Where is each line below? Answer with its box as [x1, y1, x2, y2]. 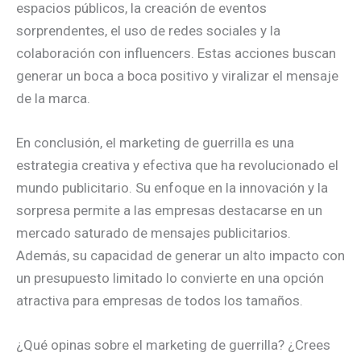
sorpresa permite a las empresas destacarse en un [16, 201, 322, 218]
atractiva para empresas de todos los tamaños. [16, 292, 303, 309]
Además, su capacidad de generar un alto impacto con [16, 247, 345, 263]
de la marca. [16, 89, 90, 106]
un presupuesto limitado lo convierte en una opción [16, 269, 324, 286]
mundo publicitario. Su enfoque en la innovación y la [16, 179, 328, 196]
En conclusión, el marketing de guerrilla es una [16, 134, 294, 151]
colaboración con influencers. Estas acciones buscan [16, 44, 336, 61]
